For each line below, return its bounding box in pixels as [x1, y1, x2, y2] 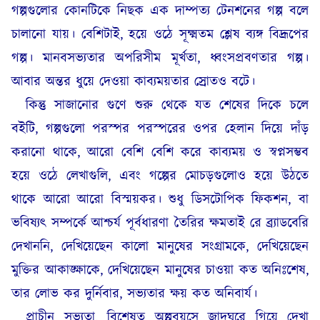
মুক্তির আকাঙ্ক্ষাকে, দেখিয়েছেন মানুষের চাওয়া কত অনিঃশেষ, [11, 261, 309, 280]
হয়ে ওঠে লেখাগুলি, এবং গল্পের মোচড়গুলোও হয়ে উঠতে [11, 166, 309, 186]
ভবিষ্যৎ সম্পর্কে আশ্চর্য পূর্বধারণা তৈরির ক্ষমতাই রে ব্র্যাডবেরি [11, 214, 309, 233]
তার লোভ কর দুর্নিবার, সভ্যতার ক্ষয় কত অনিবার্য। [11, 284, 257, 304]
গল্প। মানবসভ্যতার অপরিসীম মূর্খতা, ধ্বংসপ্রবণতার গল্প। [11, 49, 309, 68]
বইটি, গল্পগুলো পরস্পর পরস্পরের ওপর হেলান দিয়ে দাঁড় [11, 119, 309, 139]
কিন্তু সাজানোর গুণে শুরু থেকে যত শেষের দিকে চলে [26, 96, 309, 115]
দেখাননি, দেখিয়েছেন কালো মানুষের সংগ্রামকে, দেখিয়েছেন [11, 237, 309, 256]
